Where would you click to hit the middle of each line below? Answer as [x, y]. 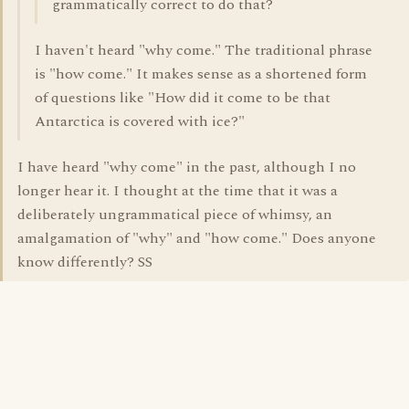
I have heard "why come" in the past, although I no [187, 167]
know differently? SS [85, 262]
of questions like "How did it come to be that [183, 98]
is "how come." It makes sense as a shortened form [201, 74]
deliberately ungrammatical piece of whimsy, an [175, 215]
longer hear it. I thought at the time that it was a [178, 191]
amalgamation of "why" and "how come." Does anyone [197, 238]
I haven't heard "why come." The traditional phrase [204, 50]
